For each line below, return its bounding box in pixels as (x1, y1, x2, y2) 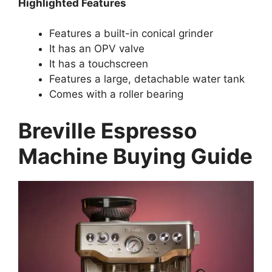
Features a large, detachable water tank (49, 73, 245, 86)
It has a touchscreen (49, 58, 148, 70)
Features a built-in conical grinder (49, 27, 213, 40)
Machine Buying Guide (18, 143, 253, 169)
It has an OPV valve (49, 42, 144, 55)
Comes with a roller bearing (49, 88, 183, 101)
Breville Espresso (18, 117, 197, 143)
